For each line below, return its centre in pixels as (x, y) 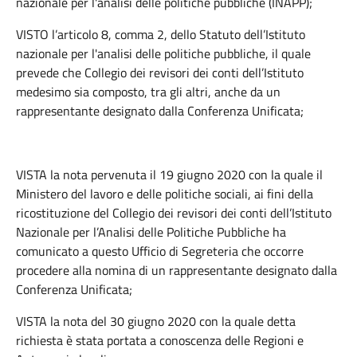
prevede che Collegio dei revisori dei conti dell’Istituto (160, 73)
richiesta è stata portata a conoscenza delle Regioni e (160, 340)
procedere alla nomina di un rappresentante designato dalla (177, 270)
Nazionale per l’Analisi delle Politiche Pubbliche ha (151, 232)
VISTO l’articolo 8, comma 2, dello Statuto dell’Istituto (161, 34)
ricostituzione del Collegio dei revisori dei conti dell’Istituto (174, 213)
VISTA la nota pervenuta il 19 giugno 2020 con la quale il (169, 175)
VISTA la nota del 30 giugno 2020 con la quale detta (156, 321)
